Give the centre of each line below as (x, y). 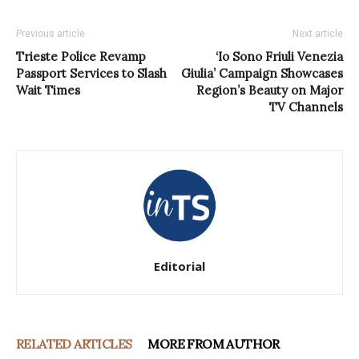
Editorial (179, 266)
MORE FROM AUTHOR (214, 343)
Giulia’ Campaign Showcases (262, 73)
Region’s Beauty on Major (270, 90)
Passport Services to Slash (91, 73)
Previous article (50, 33)
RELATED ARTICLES (74, 343)
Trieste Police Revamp (81, 56)
